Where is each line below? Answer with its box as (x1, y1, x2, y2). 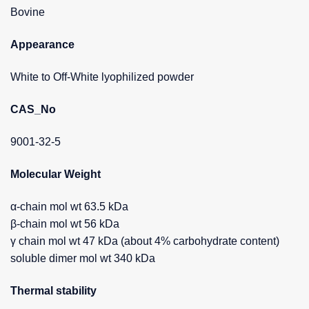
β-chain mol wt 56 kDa (10, 218, 119, 230)
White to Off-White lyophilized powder (10, 71, 194, 83)
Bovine (10, 6, 45, 19)
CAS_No (10, 103, 56, 116)
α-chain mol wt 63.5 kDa (10, 201, 128, 213)
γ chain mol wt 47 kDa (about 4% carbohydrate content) (10, 235, 279, 248)
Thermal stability (10, 285, 97, 297)
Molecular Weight (10, 168, 101, 181)
